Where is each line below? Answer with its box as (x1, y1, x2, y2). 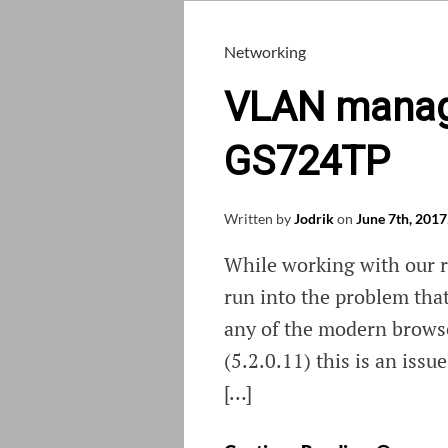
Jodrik (294, 210, 334, 228)
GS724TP (224, 138, 390, 186)
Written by (224, 210, 294, 228)
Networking (224, 42, 306, 62)
